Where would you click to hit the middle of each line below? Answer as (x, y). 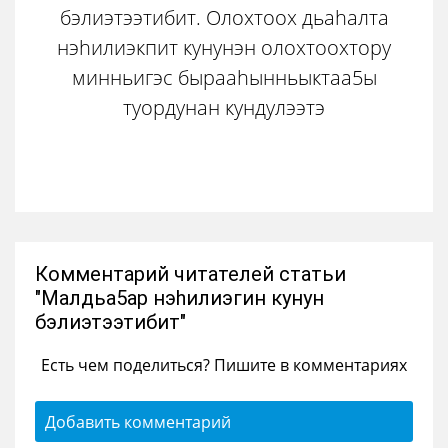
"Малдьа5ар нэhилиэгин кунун (179, 298)
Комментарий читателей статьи (190, 274)
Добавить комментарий (138, 421)
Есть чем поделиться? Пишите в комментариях (224, 364)
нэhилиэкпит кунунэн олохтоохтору (224, 47)
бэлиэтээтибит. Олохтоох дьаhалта (224, 17)
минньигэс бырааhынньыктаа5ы (224, 77)
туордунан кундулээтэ (224, 107)
